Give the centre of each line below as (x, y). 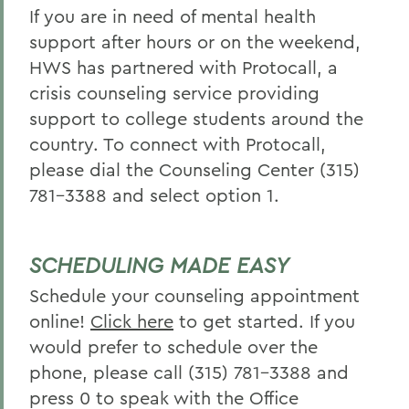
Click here (132, 321)
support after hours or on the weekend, (195, 42)
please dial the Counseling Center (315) (194, 169)
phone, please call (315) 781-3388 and (189, 372)
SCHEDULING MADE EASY (159, 265)
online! (57, 321)
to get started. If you (267, 321)
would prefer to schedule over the (173, 346)
